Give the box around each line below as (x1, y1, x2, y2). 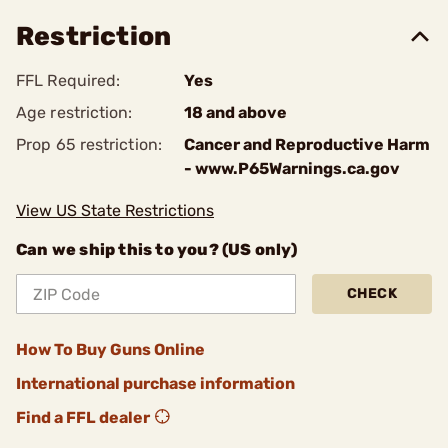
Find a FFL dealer (16, 408, 150, 427)
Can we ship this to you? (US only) (16, 240, 297, 259)
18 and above (184, 103, 287, 122)
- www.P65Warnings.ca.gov (184, 159, 400, 178)
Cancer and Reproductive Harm (184, 135, 430, 154)
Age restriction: (16, 103, 133, 122)
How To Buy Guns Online (16, 340, 205, 359)
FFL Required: (16, 71, 121, 90)
